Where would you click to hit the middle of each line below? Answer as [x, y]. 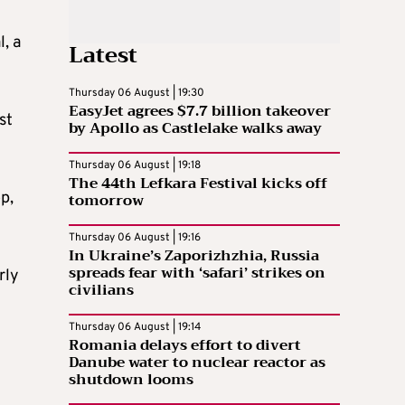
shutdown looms [131, 379]
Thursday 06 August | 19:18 [135, 165]
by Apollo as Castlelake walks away [195, 128]
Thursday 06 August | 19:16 [135, 237]
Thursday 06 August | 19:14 [135, 327]
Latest [103, 55]
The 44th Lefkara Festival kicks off [198, 183]
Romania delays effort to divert [185, 345]
